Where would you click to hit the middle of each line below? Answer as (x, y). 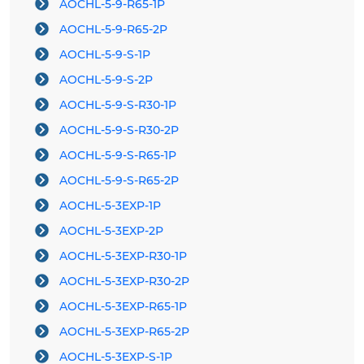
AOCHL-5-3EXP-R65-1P (123, 307)
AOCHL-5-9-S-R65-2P (119, 181)
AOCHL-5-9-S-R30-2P (119, 130)
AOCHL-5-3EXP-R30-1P (123, 256)
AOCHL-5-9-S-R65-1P (118, 156)
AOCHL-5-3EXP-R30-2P (124, 282)
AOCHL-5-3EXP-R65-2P (124, 332)
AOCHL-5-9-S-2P (106, 80)
